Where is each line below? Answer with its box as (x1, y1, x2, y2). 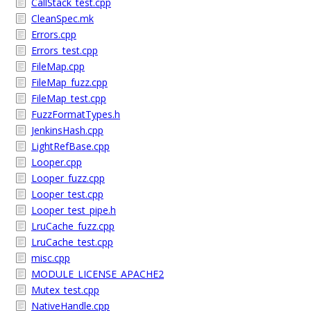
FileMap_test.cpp (31, 92, 106, 105)
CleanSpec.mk (31, 12, 94, 25)
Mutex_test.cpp (31, 283, 99, 296)
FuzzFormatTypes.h (31, 108, 120, 121)
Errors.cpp (31, 28, 76, 41)
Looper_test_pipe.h (31, 203, 116, 217)
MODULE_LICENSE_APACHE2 (31, 267, 164, 280)
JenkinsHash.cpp (31, 124, 103, 137)
